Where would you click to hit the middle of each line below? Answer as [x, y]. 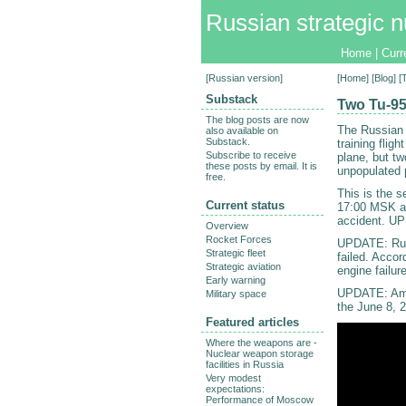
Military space [236, 294]
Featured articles [252, 323]
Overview [227, 226]
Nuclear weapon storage [260, 354]
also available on [242, 131]
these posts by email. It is [261, 166]
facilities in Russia [245, 365]
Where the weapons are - [261, 343]
